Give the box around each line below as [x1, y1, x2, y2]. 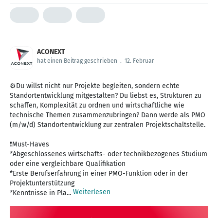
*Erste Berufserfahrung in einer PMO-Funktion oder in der [10, 169, 188, 178]
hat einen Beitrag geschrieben [37, 57, 117, 65]
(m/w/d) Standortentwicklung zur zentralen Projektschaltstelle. [10, 121, 205, 129]
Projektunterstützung [10, 179, 74, 188]
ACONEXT [37, 48, 65, 56]
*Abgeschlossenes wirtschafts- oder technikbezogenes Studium [10, 150, 207, 159]
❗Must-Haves [10, 140, 49, 149]
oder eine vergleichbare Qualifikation [10, 160, 126, 168]
